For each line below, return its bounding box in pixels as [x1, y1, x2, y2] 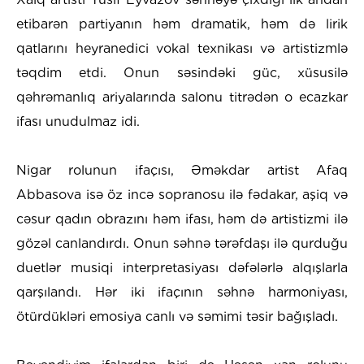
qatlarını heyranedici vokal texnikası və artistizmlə [16, 41, 348, 57]
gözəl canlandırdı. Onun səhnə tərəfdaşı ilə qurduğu [16, 236, 348, 252]
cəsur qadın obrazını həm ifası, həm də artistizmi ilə [16, 211, 348, 227]
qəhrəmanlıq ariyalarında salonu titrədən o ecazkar [16, 89, 348, 106]
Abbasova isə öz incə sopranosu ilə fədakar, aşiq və [16, 187, 348, 203]
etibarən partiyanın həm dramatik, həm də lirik [16, 16, 348, 32]
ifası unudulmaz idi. [16, 114, 140, 130]
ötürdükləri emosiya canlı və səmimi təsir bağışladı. [16, 309, 338, 325]
